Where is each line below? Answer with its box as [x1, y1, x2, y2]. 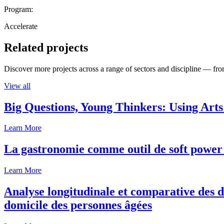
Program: [4, 4, 33, 13]
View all [4, 81, 30, 90]
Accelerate [4, 21, 37, 30]
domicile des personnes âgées [4, 198, 152, 212]
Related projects [4, 40, 88, 54]
